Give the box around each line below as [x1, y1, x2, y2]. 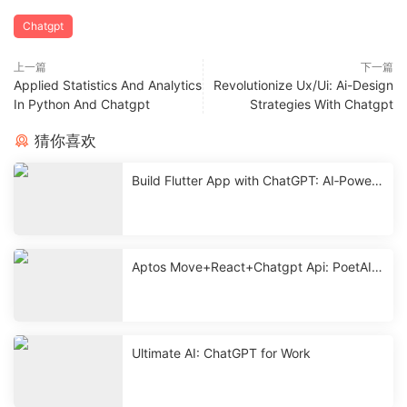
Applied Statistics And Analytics [14, 76, 202, 93]
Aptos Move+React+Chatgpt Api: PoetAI [132, 258, 372, 274]
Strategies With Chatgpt [250, 95, 393, 112]
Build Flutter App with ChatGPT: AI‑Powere [132, 172, 383, 188]
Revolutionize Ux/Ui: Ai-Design [213, 76, 393, 93]
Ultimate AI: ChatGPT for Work [132, 344, 311, 361]
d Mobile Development [132, 190, 265, 206]
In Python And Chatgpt [14, 95, 150, 112]
